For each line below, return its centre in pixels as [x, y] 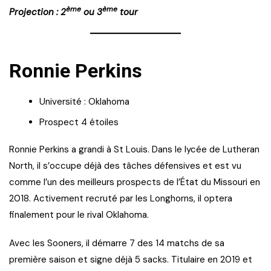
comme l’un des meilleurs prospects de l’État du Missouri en [135, 182]
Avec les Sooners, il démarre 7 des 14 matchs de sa [117, 243]
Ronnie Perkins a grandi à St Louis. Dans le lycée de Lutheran [134, 149]
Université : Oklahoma [84, 101]
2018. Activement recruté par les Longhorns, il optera [121, 198]
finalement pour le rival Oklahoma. [79, 214]
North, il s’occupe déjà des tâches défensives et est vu [125, 165]
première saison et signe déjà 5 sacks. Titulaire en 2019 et [131, 259]
